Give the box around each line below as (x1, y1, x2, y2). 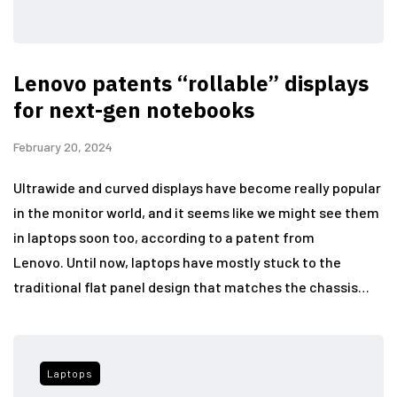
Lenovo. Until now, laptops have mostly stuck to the (13, 253, 341, 270)
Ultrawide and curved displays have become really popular (13, 178, 381, 196)
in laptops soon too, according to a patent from (13, 228, 315, 245)
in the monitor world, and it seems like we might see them (13, 203, 379, 221)
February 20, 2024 (13, 138, 113, 154)
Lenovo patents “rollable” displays (13, 68, 369, 97)
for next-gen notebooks (13, 95, 254, 124)
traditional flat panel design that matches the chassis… (13, 277, 370, 295)
